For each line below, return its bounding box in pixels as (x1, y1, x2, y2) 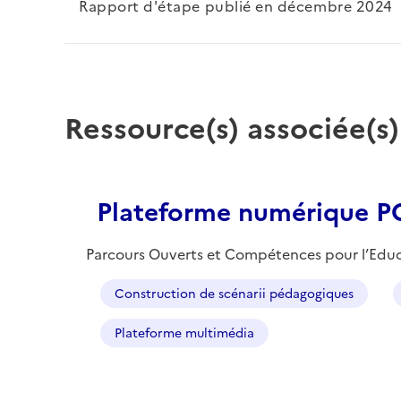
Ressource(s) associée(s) (64, 111, 399, 146)
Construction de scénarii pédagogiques (115, 286, 354, 302)
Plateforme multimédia (115, 325, 254, 341)
